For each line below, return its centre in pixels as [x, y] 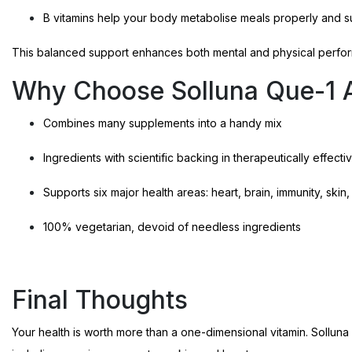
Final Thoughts [100, 299]
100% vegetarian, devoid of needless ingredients [172, 226]
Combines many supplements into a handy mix [163, 123]
